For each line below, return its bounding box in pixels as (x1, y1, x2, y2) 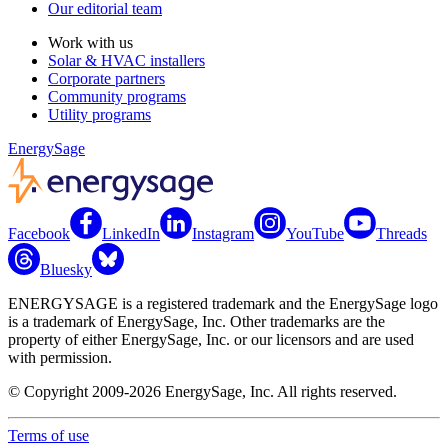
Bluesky (40, 261, 92, 279)
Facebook (8, 225, 70, 243)
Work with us (48, 34, 133, 52)
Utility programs (48, 106, 151, 124)
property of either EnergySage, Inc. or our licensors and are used (8, 331, 414, 349)
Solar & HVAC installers (48, 52, 205, 70)
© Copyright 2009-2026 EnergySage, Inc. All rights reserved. (8, 383, 397, 401)
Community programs (48, 88, 186, 106)
